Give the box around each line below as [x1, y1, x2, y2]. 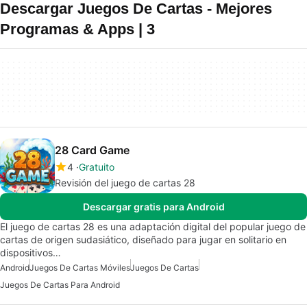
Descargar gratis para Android [82, 201, 225, 212]
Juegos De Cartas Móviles [29, 262, 130, 273]
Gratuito [79, 161, 114, 173]
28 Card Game [55, 143, 130, 157]
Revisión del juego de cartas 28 [55, 177, 195, 188]
